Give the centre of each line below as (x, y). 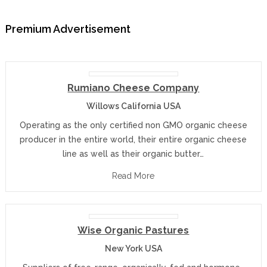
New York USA (133, 249)
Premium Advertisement (68, 29)
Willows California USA (133, 106)
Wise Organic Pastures (133, 230)
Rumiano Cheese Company (133, 88)
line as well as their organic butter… (133, 154)
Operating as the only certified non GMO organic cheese (133, 125)
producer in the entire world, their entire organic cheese (133, 139)
